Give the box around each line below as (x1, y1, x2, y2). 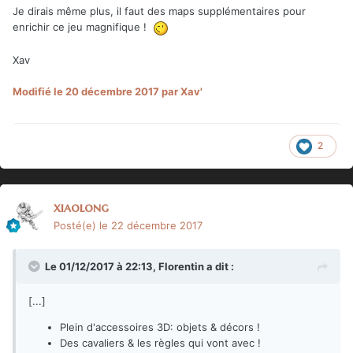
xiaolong (54, 199, 109, 215)
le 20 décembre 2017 (54, 84, 159, 98)
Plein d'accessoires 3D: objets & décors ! (60, 320, 260, 333)
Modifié (13, 84, 54, 98)
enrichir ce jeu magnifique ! (13, 20, 153, 34)
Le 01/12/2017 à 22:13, (45, 259, 158, 273)
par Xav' (159, 84, 203, 98)
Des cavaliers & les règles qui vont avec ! (60, 336, 264, 349)
